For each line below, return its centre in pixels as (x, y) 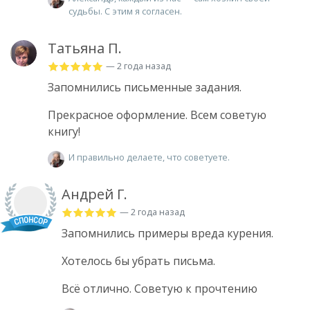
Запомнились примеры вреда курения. (167, 234)
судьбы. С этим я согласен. (125, 11)
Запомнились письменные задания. (145, 88)
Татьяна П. (85, 48)
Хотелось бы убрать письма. (138, 261)
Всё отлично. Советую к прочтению (159, 289)
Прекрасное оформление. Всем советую (157, 115)
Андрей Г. (94, 194)
